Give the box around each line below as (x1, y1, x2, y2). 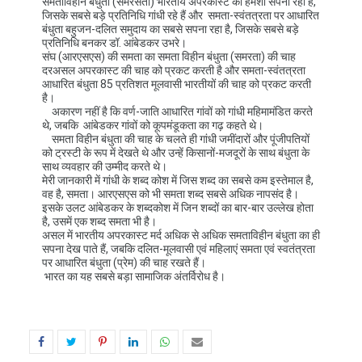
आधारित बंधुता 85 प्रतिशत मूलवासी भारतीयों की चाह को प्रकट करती (42, 77, 311, 90)
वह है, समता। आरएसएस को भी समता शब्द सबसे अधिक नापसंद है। (42, 187, 299, 200)
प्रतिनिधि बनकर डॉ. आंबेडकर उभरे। (42, 36, 187, 49)
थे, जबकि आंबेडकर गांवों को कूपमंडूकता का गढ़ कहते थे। (42, 118, 263, 132)
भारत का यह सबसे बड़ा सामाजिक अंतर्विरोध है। (42, 269, 225, 283)
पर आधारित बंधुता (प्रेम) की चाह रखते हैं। (42, 255, 206, 269)
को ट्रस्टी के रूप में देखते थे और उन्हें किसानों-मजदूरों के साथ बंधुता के (42, 145, 309, 159)
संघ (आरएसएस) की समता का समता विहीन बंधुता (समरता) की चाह (42, 49, 296, 63)
